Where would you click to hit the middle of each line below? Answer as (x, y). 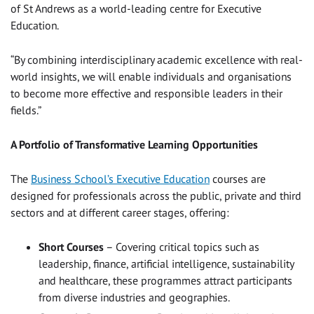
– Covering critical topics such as (182, 246)
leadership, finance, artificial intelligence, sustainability (166, 263)
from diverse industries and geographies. (134, 297)
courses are (238, 178)
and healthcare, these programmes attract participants (165, 280)
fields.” (26, 110)
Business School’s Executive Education (120, 178)
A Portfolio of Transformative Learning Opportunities (134, 144)
